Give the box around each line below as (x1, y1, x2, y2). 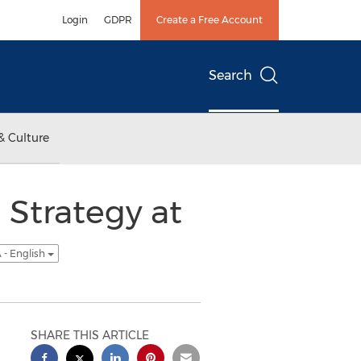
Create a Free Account (156, 14, 263, 26)
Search (209, 68, 252, 83)
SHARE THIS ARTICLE (31, 328, 150, 342)
